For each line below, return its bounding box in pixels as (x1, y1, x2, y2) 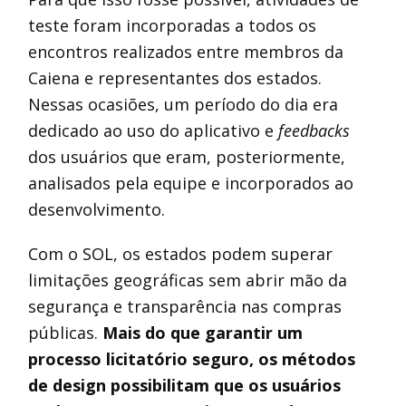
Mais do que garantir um (102, 322, 304, 343)
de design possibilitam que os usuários (28, 374, 342, 396)
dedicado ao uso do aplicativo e (28, 120, 279, 141)
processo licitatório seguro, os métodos (28, 348, 356, 370)
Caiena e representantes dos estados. (28, 67, 323, 89)
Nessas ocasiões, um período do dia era (28, 93, 339, 115)
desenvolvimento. (28, 198, 166, 220)
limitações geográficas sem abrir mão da (28, 269, 348, 291)
